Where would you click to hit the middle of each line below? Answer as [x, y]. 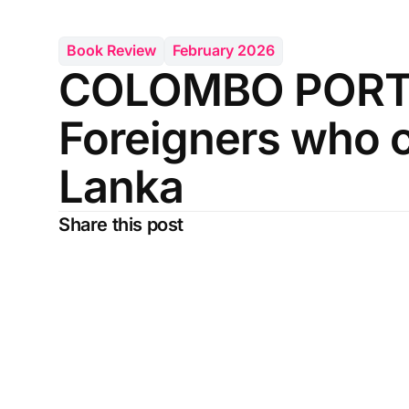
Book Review [111, 51]
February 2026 [224, 51]
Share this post [121, 224]
